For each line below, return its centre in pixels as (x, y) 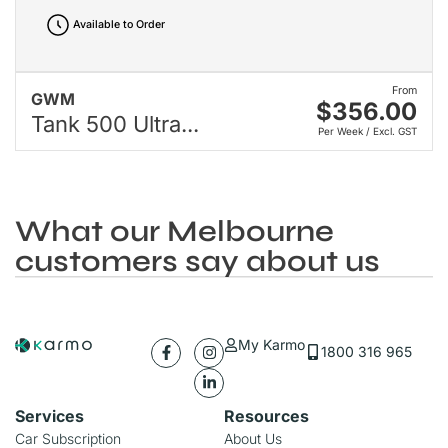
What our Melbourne (174, 231)
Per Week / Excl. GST (367, 131)
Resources (266, 415)
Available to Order (118, 25)
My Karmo (271, 344)
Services (49, 415)
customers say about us (197, 261)
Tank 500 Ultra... (115, 123)
